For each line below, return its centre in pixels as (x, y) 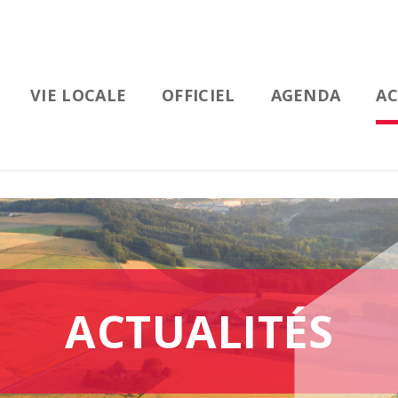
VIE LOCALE (79, 95)
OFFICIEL (199, 95)
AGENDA (306, 95)
